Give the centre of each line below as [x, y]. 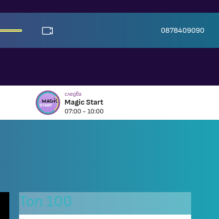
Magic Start [84, 102]
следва [73, 94]
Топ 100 [46, 201]
